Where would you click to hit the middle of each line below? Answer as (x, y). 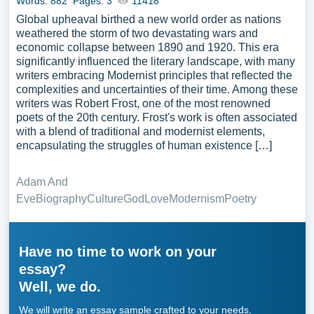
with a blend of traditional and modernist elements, (140, 131)
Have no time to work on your (117, 252)
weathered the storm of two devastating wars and (137, 33)
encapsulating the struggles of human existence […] (144, 145)
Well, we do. (60, 287)
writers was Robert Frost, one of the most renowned (143, 103)
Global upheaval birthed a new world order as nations (148, 19)
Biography (61, 199)
